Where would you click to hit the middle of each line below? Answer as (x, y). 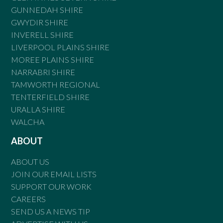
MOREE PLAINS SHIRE (53, 60)
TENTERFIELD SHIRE (51, 97)
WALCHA (28, 122)
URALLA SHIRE (38, 110)
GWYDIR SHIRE (40, 22)
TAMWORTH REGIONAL (56, 85)
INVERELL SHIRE (43, 35)
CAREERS (29, 199)
